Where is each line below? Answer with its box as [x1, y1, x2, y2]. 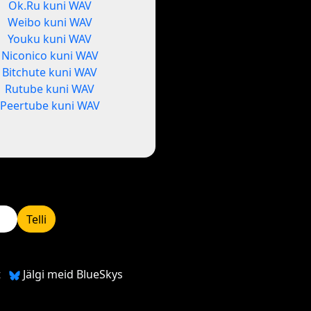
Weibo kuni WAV [7, 15, 92, 31]
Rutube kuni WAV [5, 81, 95, 97]
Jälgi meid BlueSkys [19, 267, 123, 283]
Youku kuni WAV [8, 31, 92, 47]
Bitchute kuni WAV [2, 65, 98, 81]
